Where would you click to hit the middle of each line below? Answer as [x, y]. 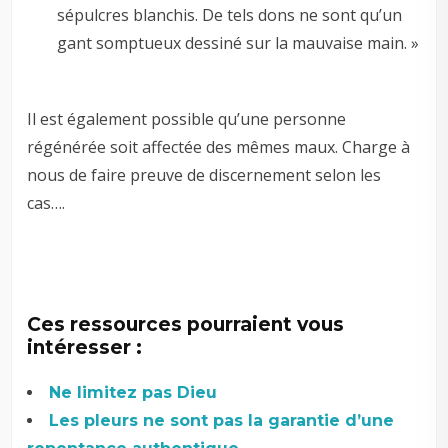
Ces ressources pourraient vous [186, 325]
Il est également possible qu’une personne [187, 119]
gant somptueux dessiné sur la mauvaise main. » [238, 43]
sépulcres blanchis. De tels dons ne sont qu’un [230, 15]
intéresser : [85, 348]
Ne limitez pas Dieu [133, 393]
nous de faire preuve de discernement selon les [204, 175]
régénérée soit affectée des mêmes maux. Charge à [219, 147]
